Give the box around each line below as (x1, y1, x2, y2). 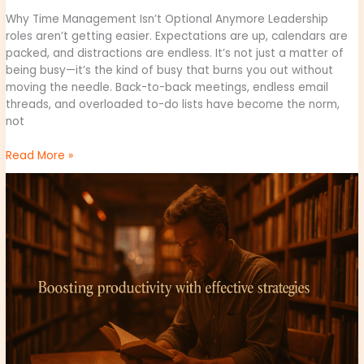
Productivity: (5, 189, 74, 206)
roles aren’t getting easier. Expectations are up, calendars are (6, 28, 349, 45)
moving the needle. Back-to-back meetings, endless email (6, 80, 329, 96)
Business (5, 240, 52, 257)
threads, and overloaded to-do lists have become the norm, (6, 97, 340, 113)
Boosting (5, 172, 54, 188)
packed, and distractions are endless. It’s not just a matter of (6, 45, 344, 62)
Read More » (6, 147, 74, 163)
